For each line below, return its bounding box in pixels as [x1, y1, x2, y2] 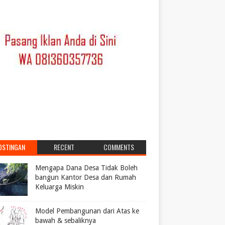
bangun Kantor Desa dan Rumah [35, 173, 136, 181]
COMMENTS [103, 142, 135, 152]
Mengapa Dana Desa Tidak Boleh [35, 164, 138, 172]
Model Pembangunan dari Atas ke [35, 207, 139, 215]
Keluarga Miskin [35, 183, 84, 191]
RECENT [54, 142, 75, 152]
